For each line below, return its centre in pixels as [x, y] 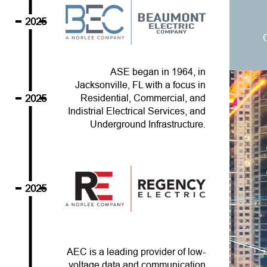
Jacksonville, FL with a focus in [141, 85]
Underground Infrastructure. [148, 125]
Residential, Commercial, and [143, 98]
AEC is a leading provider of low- [136, 252]
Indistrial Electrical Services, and [137, 111]
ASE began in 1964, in [158, 72]
